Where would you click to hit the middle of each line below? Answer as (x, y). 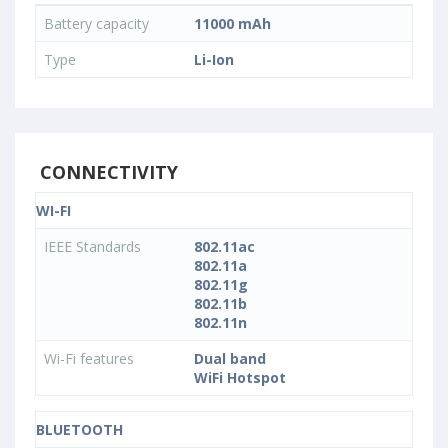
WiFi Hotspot (240, 377)
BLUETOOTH (79, 429)
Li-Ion (214, 59)
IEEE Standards (94, 246)
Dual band (230, 358)
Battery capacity (98, 23)
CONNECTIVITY (106, 172)
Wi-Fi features (91, 358)
